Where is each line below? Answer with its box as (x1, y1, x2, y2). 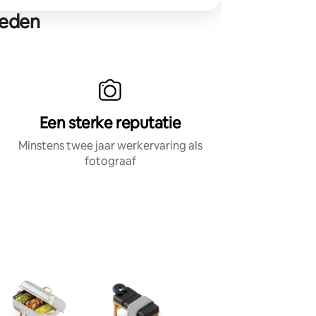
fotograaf (84, 153, 136, 169)
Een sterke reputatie (39, 112, 181, 133)
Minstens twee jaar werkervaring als (18, 138, 202, 153)
